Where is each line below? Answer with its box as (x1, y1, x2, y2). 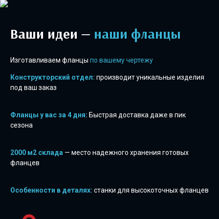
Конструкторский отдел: (10, 73, 95, 81)
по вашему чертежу (90, 56, 153, 64)
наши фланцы (94, 25, 181, 42)
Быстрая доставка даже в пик (88, 111, 186, 119)
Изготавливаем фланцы (10, 56, 90, 64)
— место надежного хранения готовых (63, 149, 189, 156)
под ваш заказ (10, 84, 57, 91)
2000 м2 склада (10, 149, 63, 156)
